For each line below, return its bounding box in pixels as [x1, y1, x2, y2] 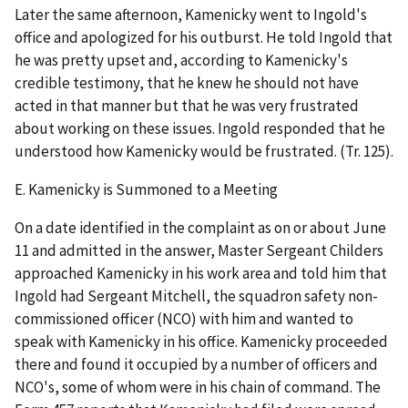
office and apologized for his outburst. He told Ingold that [15, 26, 393, 47]
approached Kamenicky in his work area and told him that [15, 262, 387, 283]
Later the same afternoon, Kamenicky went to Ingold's [15, 4, 367, 25]
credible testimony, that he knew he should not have [15, 72, 359, 93]
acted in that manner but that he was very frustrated [15, 95, 359, 116]
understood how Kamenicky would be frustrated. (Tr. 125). [15, 140, 393, 161]
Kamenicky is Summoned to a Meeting [28, 178, 278, 199]
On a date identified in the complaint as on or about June [15, 217, 386, 238]
